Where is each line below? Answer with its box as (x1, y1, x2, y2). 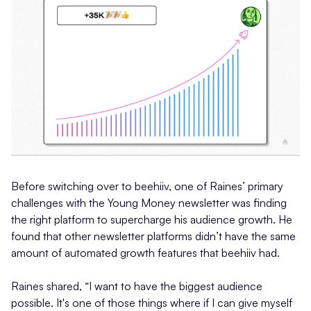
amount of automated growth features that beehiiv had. (11, 246, 280, 260)
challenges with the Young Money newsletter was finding (11, 196, 287, 210)
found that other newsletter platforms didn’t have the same (11, 229, 296, 244)
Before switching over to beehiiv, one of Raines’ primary (11, 179, 283, 194)
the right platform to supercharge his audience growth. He (11, 212, 292, 227)
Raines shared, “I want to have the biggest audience (11, 279, 262, 294)
